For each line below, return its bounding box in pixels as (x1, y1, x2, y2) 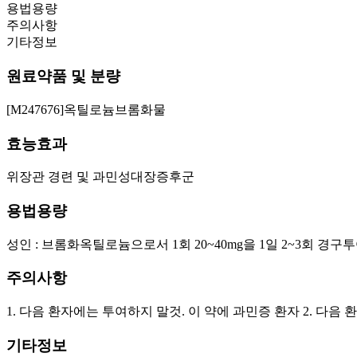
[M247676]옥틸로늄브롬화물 (6, 102, 166, 116)
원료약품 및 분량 (6, 68, 120, 85)
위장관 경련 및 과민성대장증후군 (6, 170, 194, 184)
